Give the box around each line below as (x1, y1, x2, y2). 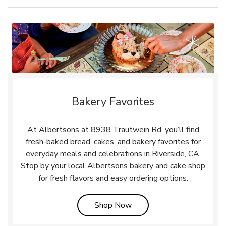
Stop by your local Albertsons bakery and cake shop (21, 160, 205, 172)
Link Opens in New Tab (131, 199, 213, 210)
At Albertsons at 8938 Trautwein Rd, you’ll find (27, 124, 199, 135)
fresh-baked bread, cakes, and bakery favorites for (25, 136, 201, 147)
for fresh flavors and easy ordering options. (38, 172, 188, 184)
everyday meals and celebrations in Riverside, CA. (25, 148, 201, 159)
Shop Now (94, 199, 132, 211)
